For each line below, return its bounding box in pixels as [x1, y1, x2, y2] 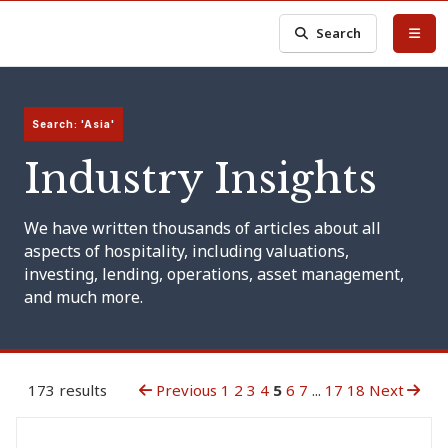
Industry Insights [24, 154, 377, 204]
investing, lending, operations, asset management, [24, 263, 404, 285]
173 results [28, 380, 107, 400]
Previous [152, 380, 217, 400]
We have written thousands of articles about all [24, 217, 381, 239]
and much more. [24, 286, 143, 308]
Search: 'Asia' [32, 118, 115, 130]
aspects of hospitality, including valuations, [24, 240, 349, 262]
